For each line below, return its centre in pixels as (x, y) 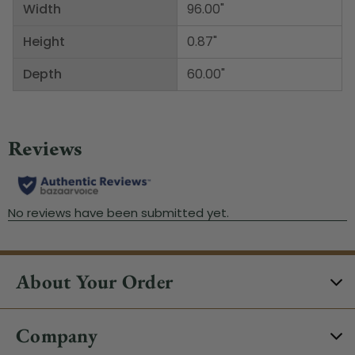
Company (57, 335)
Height (44, 41)
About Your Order (94, 281)
